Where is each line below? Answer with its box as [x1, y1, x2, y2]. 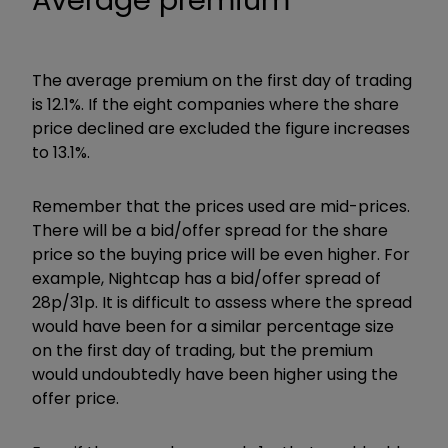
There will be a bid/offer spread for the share [32, 219, 388, 243]
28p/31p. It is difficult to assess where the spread [32, 291, 412, 315]
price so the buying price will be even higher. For [32, 243, 410, 267]
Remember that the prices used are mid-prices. [32, 195, 410, 219]
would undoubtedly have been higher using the [32, 363, 398, 387]
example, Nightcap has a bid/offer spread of [32, 267, 381, 291]
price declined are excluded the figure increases [32, 117, 410, 141]
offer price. [32, 387, 119, 411]
